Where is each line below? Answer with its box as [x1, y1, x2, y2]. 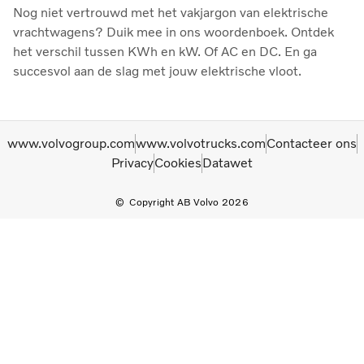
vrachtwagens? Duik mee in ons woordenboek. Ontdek [13, 24, 334, 40]
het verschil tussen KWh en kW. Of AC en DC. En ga [13, 43, 317, 59]
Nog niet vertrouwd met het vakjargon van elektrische [13, 4, 328, 20]
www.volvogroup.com [6, 135, 135, 151]
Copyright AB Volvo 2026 [129, 196, 249, 208]
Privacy [111, 154, 154, 171]
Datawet [202, 154, 253, 171]
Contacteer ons [266, 135, 357, 151]
